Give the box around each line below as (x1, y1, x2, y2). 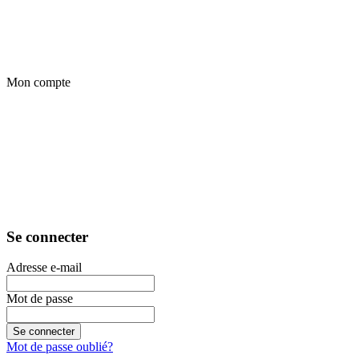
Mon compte (6, 75, 71, 89)
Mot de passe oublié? (6, 340, 113, 354)
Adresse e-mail (6, 260, 82, 275)
